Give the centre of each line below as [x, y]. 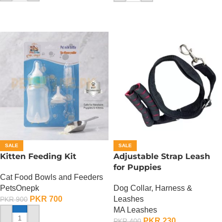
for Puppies [138, 167]
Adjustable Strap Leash [162, 156]
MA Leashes [135, 210]
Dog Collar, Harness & [153, 188]
